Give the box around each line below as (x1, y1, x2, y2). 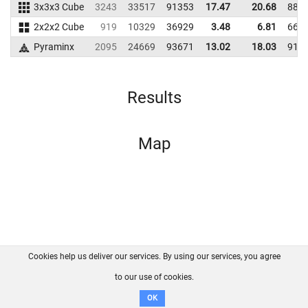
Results (126, 88, 181, 107)
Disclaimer (134, 283, 179, 294)
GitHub (184, 267, 217, 278)
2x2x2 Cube (33, 21, 84, 32)
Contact (125, 267, 160, 278)
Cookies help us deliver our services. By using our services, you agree (27, 252, 280, 261)
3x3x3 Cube (33, 1, 84, 12)
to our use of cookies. (114, 272, 194, 282)
